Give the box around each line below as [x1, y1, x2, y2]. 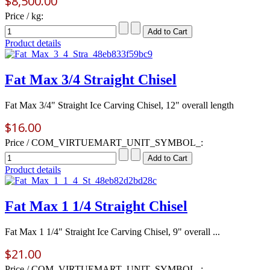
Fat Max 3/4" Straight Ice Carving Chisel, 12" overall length [5, 100, 234, 110]
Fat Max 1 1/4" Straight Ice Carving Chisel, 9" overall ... [5, 226, 220, 237]
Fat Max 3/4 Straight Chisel [5, 72, 177, 88]
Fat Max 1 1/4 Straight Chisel [5, 198, 187, 214]
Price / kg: [5, 11, 43, 22]
